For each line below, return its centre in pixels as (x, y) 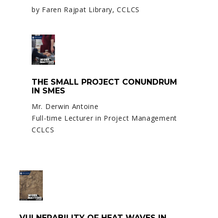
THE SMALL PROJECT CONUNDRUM (104, 82)
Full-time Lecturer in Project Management (104, 118)
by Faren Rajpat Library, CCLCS (86, 9)
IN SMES (48, 91)
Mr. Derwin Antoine (65, 106)
